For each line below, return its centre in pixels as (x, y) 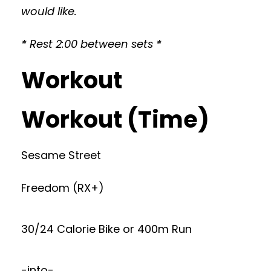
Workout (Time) (115, 119)
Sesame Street (61, 155)
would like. (49, 11)
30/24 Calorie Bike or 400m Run (106, 229)
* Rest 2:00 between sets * (91, 44)
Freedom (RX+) (63, 188)
